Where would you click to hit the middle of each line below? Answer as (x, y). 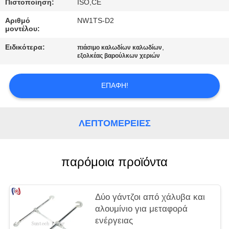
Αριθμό (18, 21)
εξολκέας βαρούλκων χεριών (119, 56)
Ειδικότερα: (25, 47)
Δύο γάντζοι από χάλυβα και (150, 197)
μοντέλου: (23, 29)
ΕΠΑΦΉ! (114, 86)
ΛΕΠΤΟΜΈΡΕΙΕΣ (114, 123)
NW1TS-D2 (96, 21)
